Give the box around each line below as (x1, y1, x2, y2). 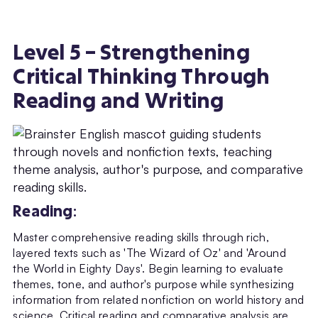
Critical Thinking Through (13, 62, 270, 90)
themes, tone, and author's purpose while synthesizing (13, 277, 295, 292)
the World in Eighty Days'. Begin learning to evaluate (13, 261, 284, 276)
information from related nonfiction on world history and (13, 292, 305, 307)
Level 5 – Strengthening (13, 38, 250, 66)
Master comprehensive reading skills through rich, (13, 230, 269, 245)
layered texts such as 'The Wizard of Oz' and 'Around (13, 246, 286, 261)
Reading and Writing (13, 87, 224, 114)
